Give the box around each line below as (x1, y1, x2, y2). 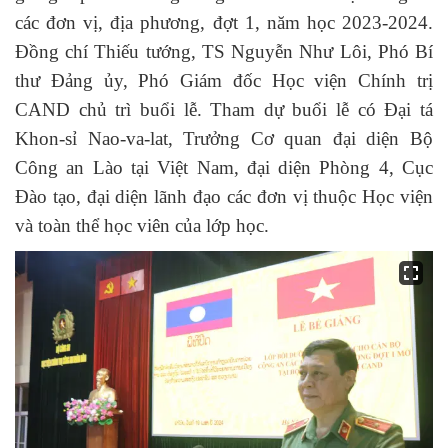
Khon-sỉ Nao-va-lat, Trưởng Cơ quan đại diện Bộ (15, 128, 433, 149)
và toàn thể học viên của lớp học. (15, 215, 269, 236)
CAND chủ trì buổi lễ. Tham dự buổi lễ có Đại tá (15, 99, 433, 120)
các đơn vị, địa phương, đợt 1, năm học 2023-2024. (15, 12, 433, 33)
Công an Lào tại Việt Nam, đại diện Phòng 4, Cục (15, 157, 433, 178)
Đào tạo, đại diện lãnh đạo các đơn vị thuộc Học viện (15, 186, 433, 207)
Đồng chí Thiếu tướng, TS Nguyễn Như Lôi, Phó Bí (15, 41, 433, 62)
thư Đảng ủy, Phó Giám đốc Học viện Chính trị (15, 70, 433, 91)
